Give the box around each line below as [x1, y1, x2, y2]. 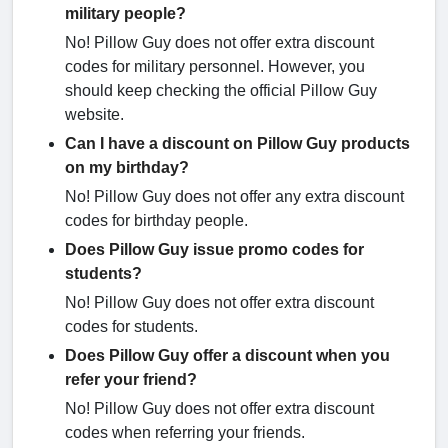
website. [65, 106, 128, 124]
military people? [65, 5, 186, 23]
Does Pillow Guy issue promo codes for [65, 241, 364, 259]
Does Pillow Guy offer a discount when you [65, 347, 390, 365]
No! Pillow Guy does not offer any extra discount [65, 188, 404, 206]
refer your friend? [65, 371, 197, 389]
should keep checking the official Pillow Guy [65, 82, 377, 100]
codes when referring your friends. [65, 424, 305, 442]
